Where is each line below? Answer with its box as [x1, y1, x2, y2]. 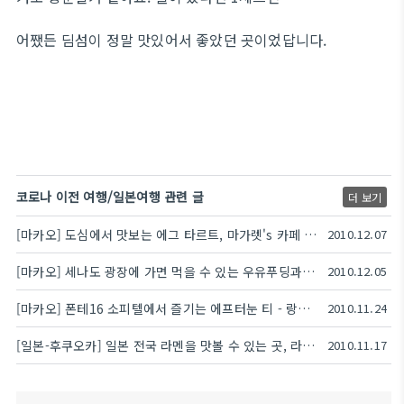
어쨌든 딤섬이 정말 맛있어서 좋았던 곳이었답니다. [16, 29, 327, 51]
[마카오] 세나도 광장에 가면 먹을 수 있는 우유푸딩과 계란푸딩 [302, 262, 315, 281]
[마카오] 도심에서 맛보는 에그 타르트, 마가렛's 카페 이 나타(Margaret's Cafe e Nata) [304, 225, 317, 244]
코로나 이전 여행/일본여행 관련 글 [16, 188, 204, 207]
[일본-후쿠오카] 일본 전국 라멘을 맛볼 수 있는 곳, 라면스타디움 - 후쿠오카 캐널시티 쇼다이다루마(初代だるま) [302, 336, 316, 355]
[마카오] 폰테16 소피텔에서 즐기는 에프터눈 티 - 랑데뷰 [298, 299, 311, 318]
